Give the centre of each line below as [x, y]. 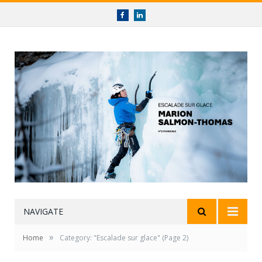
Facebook [137, 15]
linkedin [153, 15]
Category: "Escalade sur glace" [110, 238]
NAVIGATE [43, 212]
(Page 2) [174, 238]
